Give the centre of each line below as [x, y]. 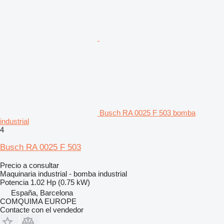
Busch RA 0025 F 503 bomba [147, 112]
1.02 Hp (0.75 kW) [60, 182]
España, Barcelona [42, 192]
